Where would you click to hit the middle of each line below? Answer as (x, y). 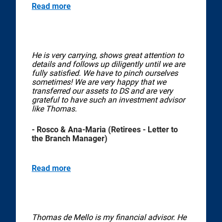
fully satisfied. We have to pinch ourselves (105, 73)
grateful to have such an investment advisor (108, 100)
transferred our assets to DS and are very (102, 91)
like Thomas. (54, 109)
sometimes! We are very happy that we (99, 82)
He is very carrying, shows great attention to (108, 55)
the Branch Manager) (70, 138)
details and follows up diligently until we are (108, 64)
